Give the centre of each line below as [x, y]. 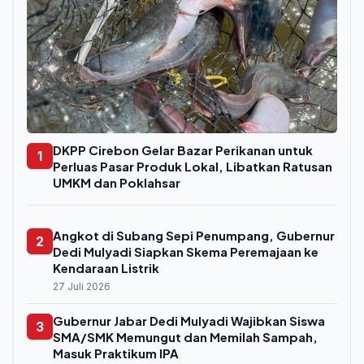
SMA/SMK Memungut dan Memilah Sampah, [185, 337]
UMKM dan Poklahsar [117, 183]
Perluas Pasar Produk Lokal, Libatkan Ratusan [193, 167]
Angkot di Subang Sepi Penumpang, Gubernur [194, 236]
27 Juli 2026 [82, 287]
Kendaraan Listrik [106, 268]
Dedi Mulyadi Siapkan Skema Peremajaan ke [186, 252]
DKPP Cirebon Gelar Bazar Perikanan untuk [183, 150]
